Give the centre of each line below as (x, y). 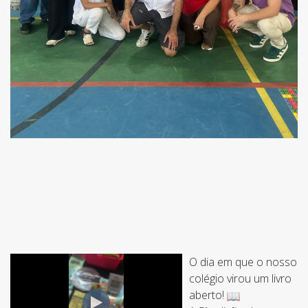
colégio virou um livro (240, 279)
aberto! (207, 295)
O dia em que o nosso (243, 262)
